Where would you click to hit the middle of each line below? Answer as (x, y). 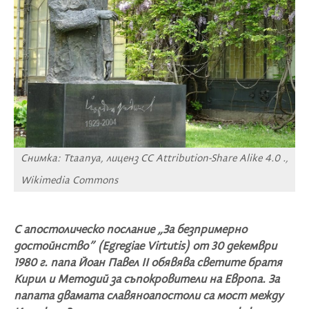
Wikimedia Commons (69, 181)
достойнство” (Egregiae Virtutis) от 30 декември (145, 247)
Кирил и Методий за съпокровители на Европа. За (147, 280)
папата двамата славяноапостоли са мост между (148, 297)
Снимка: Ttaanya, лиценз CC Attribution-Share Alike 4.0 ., (154, 159)
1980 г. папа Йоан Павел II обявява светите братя (148, 263)
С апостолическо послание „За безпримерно (130, 230)
